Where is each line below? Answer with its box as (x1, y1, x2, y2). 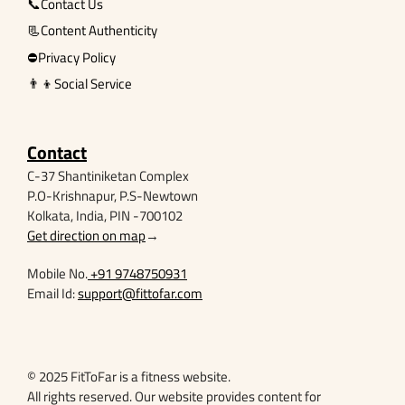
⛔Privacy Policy (27, 46, 116, 68)
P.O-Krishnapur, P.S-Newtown (27, 185, 198, 207)
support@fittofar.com (78, 283, 202, 305)
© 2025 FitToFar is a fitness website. (27, 366, 231, 388)
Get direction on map (27, 225, 146, 247)
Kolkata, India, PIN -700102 (27, 205, 183, 227)
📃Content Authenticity (27, 20, 157, 42)
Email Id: (27, 283, 78, 305)
